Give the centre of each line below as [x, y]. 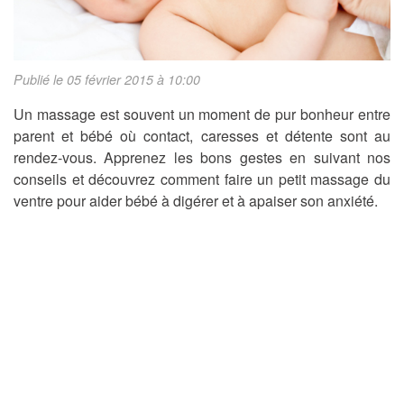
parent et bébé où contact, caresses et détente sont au [202, 136]
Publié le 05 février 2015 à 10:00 [107, 80]
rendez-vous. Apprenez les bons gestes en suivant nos [202, 158]
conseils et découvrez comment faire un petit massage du [202, 179]
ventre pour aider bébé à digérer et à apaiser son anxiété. [196, 201]
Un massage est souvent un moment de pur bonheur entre [202, 115]
